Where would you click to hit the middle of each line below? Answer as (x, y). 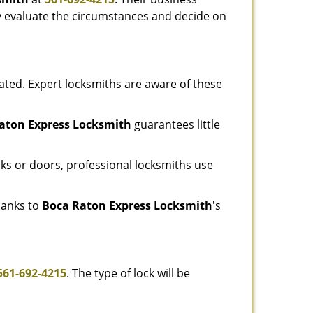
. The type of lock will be (128, 273)
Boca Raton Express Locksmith (127, 205)
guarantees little (176, 124)
